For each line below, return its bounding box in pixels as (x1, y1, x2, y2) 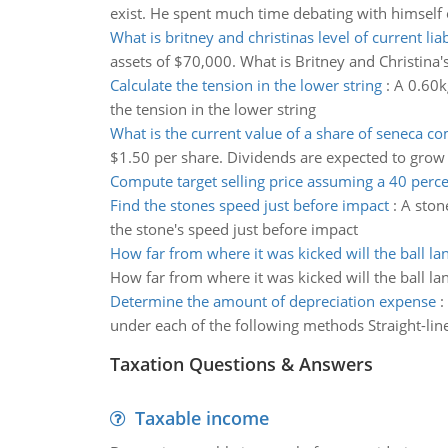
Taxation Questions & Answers (109, 352, 373, 376)
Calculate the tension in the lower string (109, 75, 382, 95)
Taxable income (134, 406, 269, 430)
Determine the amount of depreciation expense (109, 291, 436, 311)
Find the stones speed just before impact (109, 195, 389, 215)
